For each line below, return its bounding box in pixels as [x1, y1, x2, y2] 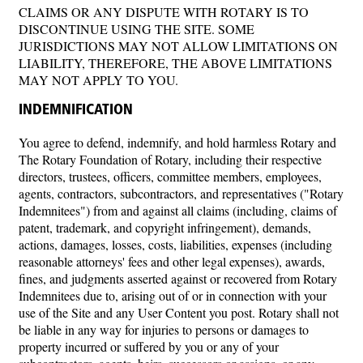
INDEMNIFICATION [19, 104, 133, 118]
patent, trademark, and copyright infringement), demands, [19, 218, 311, 236]
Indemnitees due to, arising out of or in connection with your [19, 286, 327, 304]
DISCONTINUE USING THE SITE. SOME [19, 19, 254, 37]
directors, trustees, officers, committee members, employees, [19, 167, 322, 185]
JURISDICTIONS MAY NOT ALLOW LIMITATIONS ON [19, 36, 338, 54]
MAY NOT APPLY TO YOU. [19, 70, 178, 88]
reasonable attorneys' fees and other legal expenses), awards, [19, 252, 325, 270]
